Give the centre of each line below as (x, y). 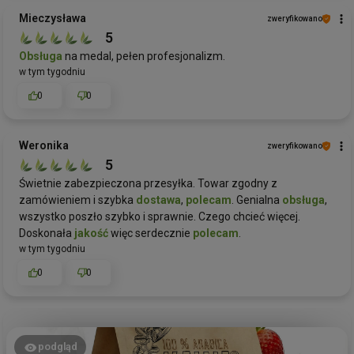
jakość (91, 233)
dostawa (158, 200)
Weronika (44, 146)
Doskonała (47, 233)
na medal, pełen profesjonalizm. (144, 56)
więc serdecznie (151, 233)
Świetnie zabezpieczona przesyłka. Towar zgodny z (148, 184)
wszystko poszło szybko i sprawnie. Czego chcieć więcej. (160, 217)
